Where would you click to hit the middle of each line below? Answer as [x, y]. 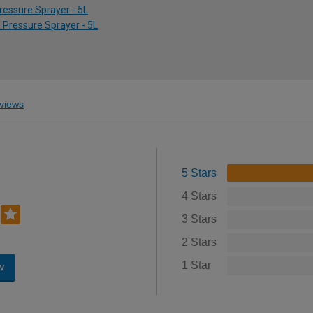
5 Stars [199, 173]
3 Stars [199, 219]
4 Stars [199, 196]
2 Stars [199, 242]
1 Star [196, 265]
